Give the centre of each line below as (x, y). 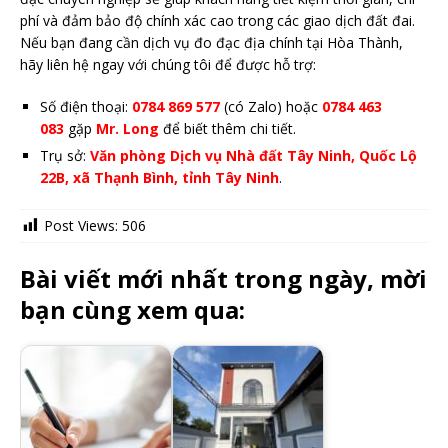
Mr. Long (127, 128)
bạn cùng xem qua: (132, 310)
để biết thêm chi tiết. (229, 128)
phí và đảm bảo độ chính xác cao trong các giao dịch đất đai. (217, 20)
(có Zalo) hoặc (271, 106)
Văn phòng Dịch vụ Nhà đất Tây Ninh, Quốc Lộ (253, 155)
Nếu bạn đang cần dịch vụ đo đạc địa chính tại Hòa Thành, (211, 42)
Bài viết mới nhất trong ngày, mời (223, 279)
